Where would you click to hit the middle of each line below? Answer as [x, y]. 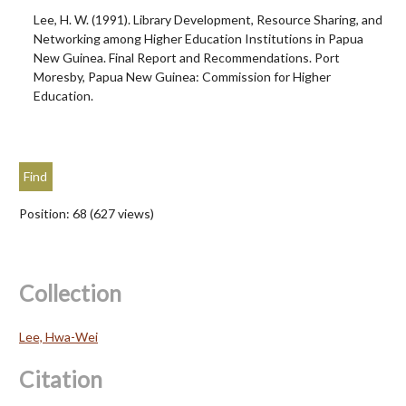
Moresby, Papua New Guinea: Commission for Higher [182, 77]
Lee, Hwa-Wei [58, 336]
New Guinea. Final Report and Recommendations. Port [187, 58]
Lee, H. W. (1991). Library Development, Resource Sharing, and [208, 19]
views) [135, 213]
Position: [46, 213]
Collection [70, 293]
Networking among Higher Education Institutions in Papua [198, 39]
